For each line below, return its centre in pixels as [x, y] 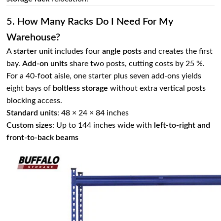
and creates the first [177, 52]
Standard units [32, 113]
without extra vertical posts [157, 89]
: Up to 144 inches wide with [103, 126]
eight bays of [30, 89]
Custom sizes [30, 126]
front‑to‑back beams [43, 138]
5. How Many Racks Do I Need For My [90, 22]
